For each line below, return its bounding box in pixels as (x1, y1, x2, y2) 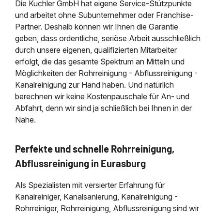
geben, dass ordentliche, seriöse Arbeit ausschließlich (15, 33, 201, 44)
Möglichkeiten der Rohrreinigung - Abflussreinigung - (15, 68, 198, 78)
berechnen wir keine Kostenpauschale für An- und (15, 92, 190, 102)
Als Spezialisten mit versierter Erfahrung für (15, 180, 165, 190)
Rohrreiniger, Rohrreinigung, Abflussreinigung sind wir (15, 203, 200, 213)
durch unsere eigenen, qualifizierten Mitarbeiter (15, 45, 177, 55)
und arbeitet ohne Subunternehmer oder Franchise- (15, 10, 194, 20)
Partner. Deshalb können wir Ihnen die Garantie (15, 22, 179, 32)
